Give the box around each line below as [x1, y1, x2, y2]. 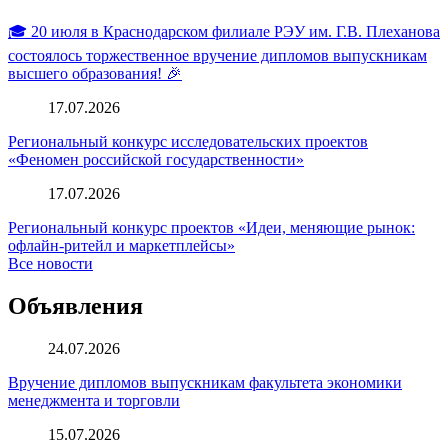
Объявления [8, 292, 143, 319]
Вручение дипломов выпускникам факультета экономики [8, 373, 402, 391]
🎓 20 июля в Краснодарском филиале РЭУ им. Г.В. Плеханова [8, 23, 440, 41]
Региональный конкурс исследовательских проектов [8, 133, 368, 151]
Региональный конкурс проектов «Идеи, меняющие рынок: [8, 219, 415, 237]
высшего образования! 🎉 [8, 65, 182, 83]
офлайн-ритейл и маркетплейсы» [8, 237, 235, 255]
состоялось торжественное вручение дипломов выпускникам [8, 47, 427, 65]
